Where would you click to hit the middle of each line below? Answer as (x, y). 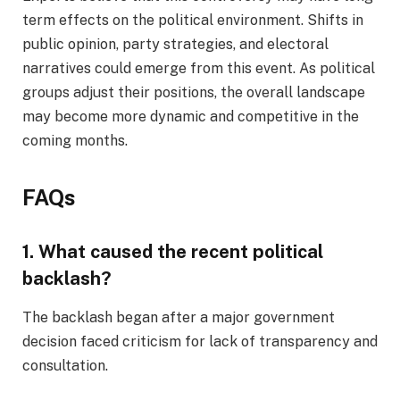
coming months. (75, 140)
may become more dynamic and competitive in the (191, 116)
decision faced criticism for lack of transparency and (200, 342)
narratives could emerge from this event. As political (199, 68)
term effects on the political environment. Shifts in (193, 20)
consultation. (65, 366)
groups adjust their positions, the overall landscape (194, 92)
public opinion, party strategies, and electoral (175, 44)
